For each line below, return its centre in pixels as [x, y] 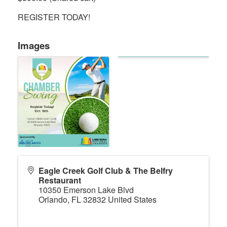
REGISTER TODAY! [54, 17]
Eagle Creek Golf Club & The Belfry [106, 171]
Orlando [53, 199]
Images [34, 45]
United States [132, 199]
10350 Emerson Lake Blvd [86, 190]
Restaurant [60, 180]
